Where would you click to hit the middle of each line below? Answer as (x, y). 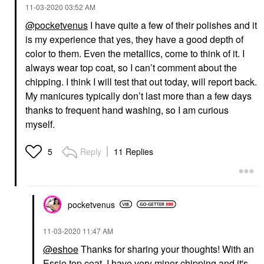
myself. (41, 124)
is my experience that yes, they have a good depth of (134, 39)
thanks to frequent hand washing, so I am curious (127, 110)
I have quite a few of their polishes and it (172, 25)
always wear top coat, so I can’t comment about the (131, 67)
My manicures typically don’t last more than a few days (138, 95)
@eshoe (61, 249)
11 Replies (133, 151)
